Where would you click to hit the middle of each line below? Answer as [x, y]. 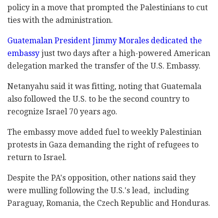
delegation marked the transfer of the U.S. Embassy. [104, 66]
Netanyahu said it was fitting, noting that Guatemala [104, 86]
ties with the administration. [60, 20]
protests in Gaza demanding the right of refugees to [103, 145]
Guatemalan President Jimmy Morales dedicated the [105, 40]
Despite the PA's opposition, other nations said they [101, 178]
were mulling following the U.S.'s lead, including [98, 190]
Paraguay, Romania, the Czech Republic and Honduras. [109, 203]
